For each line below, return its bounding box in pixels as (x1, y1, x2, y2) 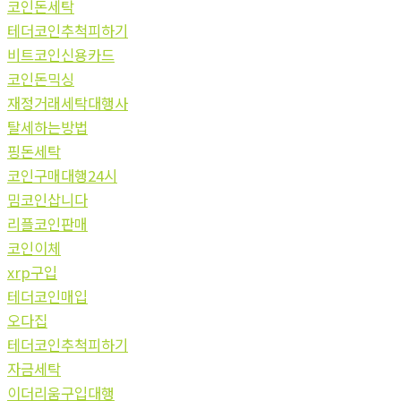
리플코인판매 (7, 212, 88, 235)
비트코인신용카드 (7, 43, 115, 65)
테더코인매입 (7, 285, 88, 307)
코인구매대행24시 (7, 164, 117, 186)
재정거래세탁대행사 (7, 91, 128, 114)
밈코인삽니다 (7, 188, 88, 210)
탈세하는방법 (7, 115, 88, 138)
